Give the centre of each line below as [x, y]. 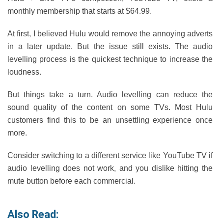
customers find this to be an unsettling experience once [110, 120]
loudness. [24, 72]
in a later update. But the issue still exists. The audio [110, 46]
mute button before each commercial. [71, 181]
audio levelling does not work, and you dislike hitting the [110, 168]
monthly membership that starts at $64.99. [80, 11]
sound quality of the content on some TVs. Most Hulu [110, 107]
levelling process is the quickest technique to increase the [110, 59]
